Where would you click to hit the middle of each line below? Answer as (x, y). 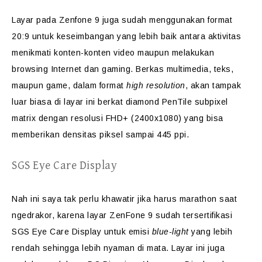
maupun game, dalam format (69, 85)
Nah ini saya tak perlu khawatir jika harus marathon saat (124, 199)
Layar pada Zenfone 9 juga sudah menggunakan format (122, 20)
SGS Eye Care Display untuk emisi (82, 232)
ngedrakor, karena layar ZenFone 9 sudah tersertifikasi (122, 215)
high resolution (156, 85)
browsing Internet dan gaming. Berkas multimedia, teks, (123, 69)
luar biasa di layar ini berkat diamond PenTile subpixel (120, 102)
